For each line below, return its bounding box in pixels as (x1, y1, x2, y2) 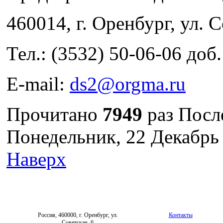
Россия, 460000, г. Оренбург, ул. (37, 211, 118, 219)
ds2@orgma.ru (70, 73, 186, 95)
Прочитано (6, 103, 103, 125)
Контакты (168, 211, 193, 219)
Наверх (6, 148, 66, 170)
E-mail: (6, 73, 70, 95)
